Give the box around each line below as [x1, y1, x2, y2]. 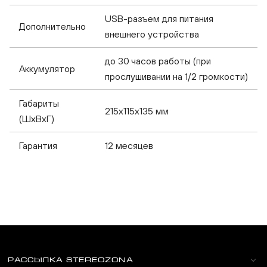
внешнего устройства [105, 29, 199, 40]
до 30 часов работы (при [105, 55, 211, 67]
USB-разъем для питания [105, 13, 213, 24]
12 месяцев [105, 140, 153, 151]
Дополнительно [19, 21, 86, 32]
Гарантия [19, 140, 57, 151]
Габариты [19, 98, 59, 109]
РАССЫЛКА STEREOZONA [7, 256, 133, 264]
